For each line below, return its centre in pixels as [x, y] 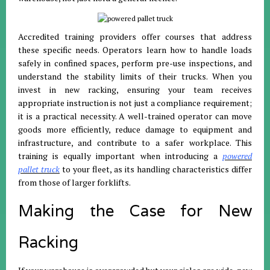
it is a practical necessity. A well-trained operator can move [135, 116]
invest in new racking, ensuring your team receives [135, 89]
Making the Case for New [135, 211]
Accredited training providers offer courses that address [135, 36]
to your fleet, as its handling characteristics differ [156, 169]
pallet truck [39, 169]
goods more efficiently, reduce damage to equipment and [135, 129]
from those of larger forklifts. [74, 182]
